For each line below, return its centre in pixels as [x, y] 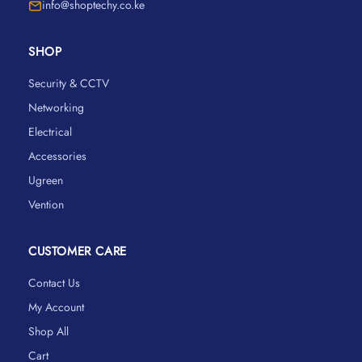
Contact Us [54, 282]
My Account [56, 307]
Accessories [57, 156]
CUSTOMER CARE [78, 251]
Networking [56, 107]
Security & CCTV [69, 83]
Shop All [48, 331]
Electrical [50, 131]
